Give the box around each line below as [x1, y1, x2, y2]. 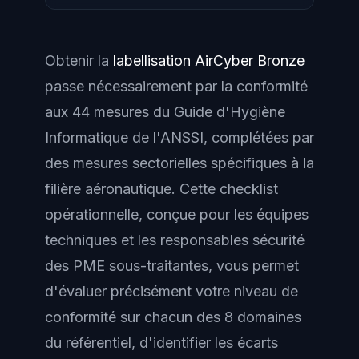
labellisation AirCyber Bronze [113, 52, 305, 69]
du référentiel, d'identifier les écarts [45, 334, 278, 351]
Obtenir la [45, 52, 113, 69]
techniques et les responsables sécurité [45, 232, 305, 248]
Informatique [45, 129, 128, 146]
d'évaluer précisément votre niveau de [45, 283, 298, 300]
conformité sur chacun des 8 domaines [45, 309, 301, 325]
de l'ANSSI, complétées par [128, 129, 314, 146]
